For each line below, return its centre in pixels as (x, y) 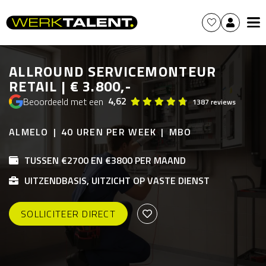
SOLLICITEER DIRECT (69, 214)
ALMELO (29, 132)
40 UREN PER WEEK (109, 132)
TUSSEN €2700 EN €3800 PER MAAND (105, 160)
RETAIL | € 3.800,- (70, 86)
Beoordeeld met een (63, 102)
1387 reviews (214, 102)
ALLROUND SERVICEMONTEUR (113, 71)
